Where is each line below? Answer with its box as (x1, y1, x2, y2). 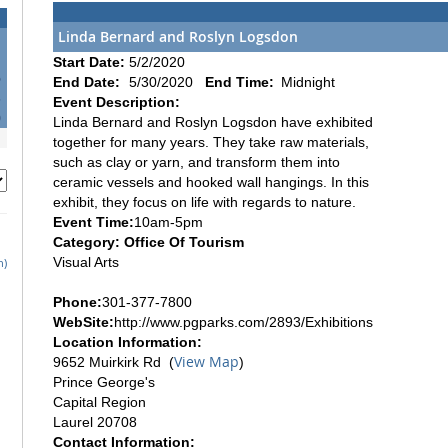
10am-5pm (134, 213, 203, 230)
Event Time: (53, 213, 134, 230)
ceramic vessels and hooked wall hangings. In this (53, 173, 369, 190)
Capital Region (53, 393, 146, 410)
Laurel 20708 (53, 413, 137, 430)
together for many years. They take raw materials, (53, 133, 369, 150)
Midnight (281, 73, 335, 90)
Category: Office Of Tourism (53, 233, 244, 250)
